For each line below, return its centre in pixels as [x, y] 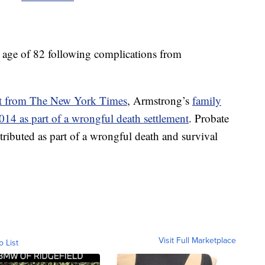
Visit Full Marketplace [197, 240]
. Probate [209, 118]
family [207, 100]
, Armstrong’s [160, 100]
